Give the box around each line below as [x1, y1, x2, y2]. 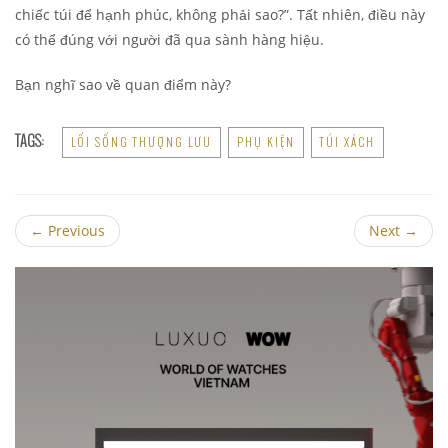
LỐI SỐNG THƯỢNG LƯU [71, 134, 212, 151]
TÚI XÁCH [320, 134, 375, 151]
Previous [44, 221, 105, 241]
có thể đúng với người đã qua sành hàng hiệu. [15, 30, 324, 50]
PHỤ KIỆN [237, 134, 295, 151]
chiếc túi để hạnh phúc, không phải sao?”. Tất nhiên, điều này [15, 5, 425, 25]
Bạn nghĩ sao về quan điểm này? [15, 75, 231, 95]
